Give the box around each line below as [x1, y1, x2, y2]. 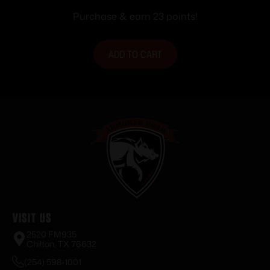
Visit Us [12, 212, 52, 224]
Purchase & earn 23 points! [72, 10, 198, 24]
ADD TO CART [108, 48, 162, 61]
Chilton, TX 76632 [27, 238, 96, 250]
